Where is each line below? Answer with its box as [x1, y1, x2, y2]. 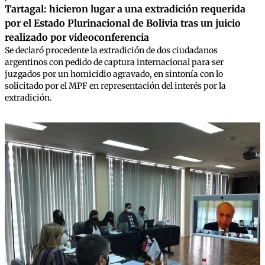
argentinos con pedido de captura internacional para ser [5, 57, 224, 67]
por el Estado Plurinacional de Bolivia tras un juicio [5, 17, 241, 29]
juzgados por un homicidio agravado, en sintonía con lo [5, 69, 223, 79]
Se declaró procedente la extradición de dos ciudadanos [5, 45, 218, 56]
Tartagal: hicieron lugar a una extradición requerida [5, 3, 245, 15]
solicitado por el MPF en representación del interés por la [5, 80, 226, 91]
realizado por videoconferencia [5, 31, 149, 43]
